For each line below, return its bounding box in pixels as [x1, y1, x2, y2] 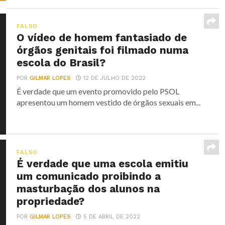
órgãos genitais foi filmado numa [17, 44, 189, 56]
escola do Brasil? [17, 57, 106, 69]
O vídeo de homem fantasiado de [17, 32, 187, 44]
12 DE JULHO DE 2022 [83, 75, 146, 81]
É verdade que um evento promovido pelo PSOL [17, 86, 180, 96]
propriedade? [17, 195, 85, 207]
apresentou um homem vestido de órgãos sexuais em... [17, 97, 201, 107]
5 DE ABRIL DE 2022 [83, 213, 141, 220]
